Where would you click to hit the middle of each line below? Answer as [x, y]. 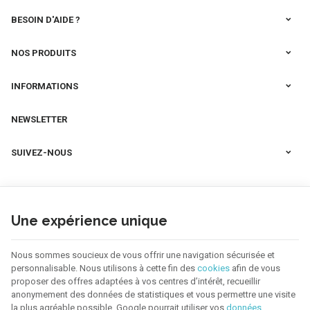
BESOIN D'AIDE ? [46, 20]
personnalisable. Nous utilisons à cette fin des [104, 268]
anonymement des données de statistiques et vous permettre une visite [153, 294]
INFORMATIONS [45, 86]
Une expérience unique [89, 221]
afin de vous [255, 268]
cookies [213, 268]
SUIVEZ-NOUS [42, 153]
